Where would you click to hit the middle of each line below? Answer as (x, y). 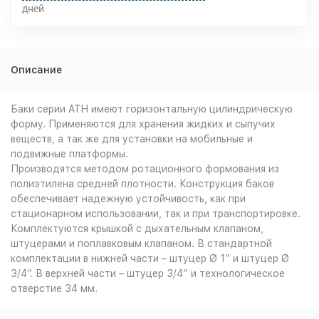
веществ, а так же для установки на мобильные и (132, 139)
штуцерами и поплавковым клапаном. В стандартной (141, 244)
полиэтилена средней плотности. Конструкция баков (142, 184)
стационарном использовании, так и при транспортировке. (156, 214)
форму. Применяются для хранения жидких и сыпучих (143, 124)
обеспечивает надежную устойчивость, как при (128, 199)
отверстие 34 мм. (54, 288)
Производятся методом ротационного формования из (145, 169)
